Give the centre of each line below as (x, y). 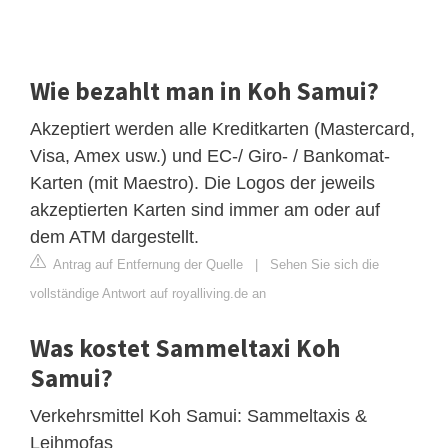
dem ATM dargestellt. (114, 236)
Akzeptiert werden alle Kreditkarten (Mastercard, (222, 128)
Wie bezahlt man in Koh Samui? (204, 90)
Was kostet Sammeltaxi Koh (185, 347)
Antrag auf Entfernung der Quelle (146, 264)
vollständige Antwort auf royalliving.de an (148, 293)
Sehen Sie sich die (324, 264)
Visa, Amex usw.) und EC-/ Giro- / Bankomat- (210, 155)
